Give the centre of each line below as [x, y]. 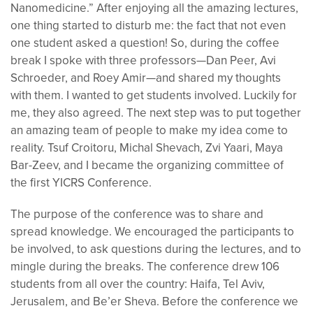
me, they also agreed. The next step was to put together [156, 113]
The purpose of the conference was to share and [137, 214]
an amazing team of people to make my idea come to [149, 130]
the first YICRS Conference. [81, 183]
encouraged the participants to [213, 232]
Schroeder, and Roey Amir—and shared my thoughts [146, 78]
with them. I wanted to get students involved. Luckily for [154, 95]
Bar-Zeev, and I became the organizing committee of [147, 165]
